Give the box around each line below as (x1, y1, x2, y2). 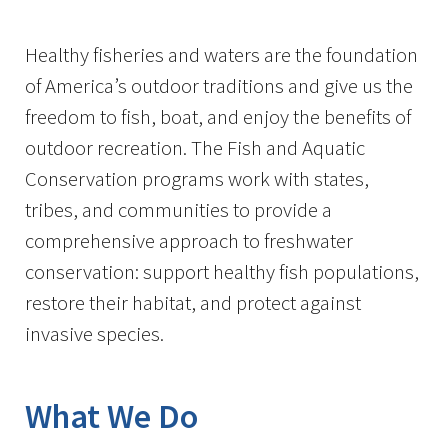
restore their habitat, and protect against (25, 289, 361, 316)
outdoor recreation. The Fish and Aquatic (25, 134, 365, 161)
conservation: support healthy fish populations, (25, 258, 419, 285)
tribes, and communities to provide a (25, 196, 332, 223)
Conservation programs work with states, (25, 165, 369, 192)
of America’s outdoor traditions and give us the (25, 72, 413, 99)
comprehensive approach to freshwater (25, 227, 353, 254)
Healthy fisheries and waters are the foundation (25, 41, 418, 68)
